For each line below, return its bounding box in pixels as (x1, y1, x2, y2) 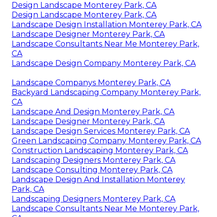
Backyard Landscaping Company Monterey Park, (12, 87, 201, 97)
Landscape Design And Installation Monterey (12, 174, 185, 184)
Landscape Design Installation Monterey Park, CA (12, 19, 201, 29)
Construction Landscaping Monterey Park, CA (12, 145, 188, 155)
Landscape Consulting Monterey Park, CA (12, 165, 172, 174)
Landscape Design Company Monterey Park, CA (12, 58, 196, 68)
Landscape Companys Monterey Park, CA (12, 77, 170, 87)
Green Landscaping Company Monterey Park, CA (12, 136, 201, 145)
